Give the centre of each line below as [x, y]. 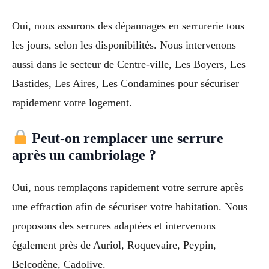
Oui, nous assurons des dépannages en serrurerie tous [128, 26]
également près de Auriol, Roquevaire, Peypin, [114, 245]
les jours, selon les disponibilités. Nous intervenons [124, 45]
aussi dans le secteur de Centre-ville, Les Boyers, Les [129, 65]
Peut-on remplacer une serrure [126, 138]
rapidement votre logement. [72, 103]
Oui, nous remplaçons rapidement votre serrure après [128, 187]
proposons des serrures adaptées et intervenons [114, 225]
